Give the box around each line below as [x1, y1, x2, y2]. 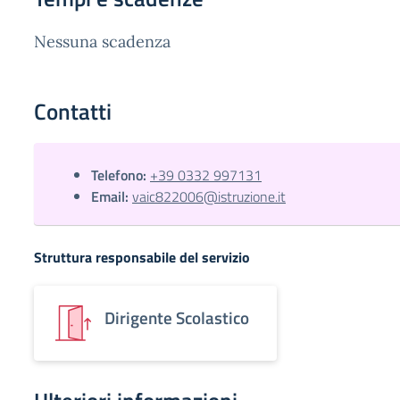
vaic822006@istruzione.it [132, 186, 286, 207]
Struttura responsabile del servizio [34, 246, 250, 268]
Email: [91, 186, 129, 207]
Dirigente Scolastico [104, 304, 249, 330]
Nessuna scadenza [34, 31, 171, 52]
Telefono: [91, 164, 146, 186]
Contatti [34, 95, 112, 129]
